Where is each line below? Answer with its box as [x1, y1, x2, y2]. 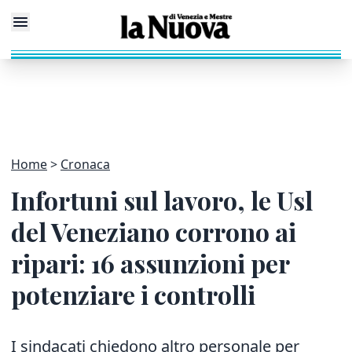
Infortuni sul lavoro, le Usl [11, 183, 313, 217]
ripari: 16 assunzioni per [11, 246, 289, 280]
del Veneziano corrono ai [11, 214, 296, 248]
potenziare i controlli [11, 277, 255, 311]
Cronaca [60, 156, 110, 173]
